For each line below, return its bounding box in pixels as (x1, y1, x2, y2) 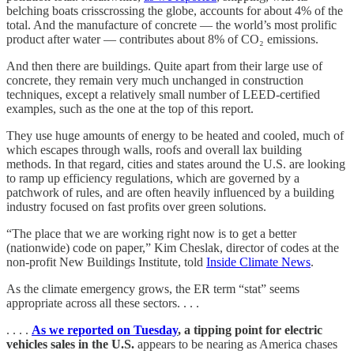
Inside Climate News (206, 254, 311, 269)
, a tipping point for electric (178, 322, 322, 337)
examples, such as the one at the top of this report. (6, 101, 254, 115)
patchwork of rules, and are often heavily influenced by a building (6, 185, 334, 199)
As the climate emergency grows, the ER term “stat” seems (6, 281, 299, 296)
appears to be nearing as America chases (134, 337, 337, 351)
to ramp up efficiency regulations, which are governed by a (6, 171, 299, 185)
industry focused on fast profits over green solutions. (6, 199, 266, 213)
